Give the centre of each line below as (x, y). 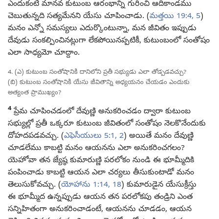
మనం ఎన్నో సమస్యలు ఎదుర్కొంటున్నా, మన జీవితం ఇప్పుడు (102, 29)
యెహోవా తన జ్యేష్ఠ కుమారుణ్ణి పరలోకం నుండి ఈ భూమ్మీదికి (101, 161)
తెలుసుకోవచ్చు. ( (34, 185)
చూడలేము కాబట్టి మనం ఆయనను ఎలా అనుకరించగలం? (96, 148)
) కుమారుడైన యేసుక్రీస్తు (159, 185)
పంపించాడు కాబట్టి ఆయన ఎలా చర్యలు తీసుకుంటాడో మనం (101, 173)
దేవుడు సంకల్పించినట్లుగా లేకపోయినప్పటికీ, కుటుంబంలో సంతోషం (109, 41)
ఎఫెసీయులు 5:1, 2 (94, 136)
